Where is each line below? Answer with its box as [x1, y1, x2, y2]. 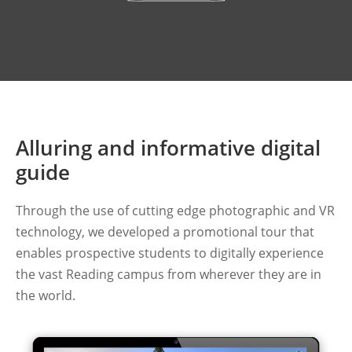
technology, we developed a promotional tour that [16, 222, 314, 240]
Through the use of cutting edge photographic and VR [16, 201, 335, 219]
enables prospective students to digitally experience [16, 244, 324, 262]
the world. [16, 286, 75, 304]
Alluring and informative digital [16, 133, 321, 162]
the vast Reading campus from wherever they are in [16, 265, 321, 283]
